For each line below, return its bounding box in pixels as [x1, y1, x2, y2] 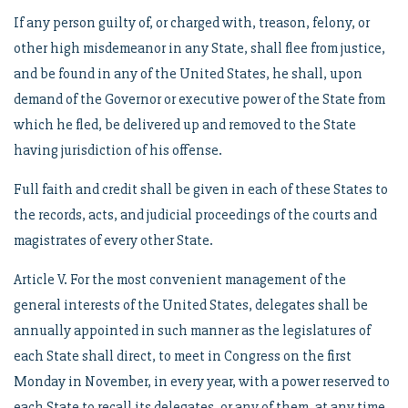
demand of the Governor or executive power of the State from [14, 90, 385, 108]
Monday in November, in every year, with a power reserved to [14, 372, 390, 391]
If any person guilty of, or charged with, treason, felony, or [14, 14, 370, 32]
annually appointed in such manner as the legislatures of [14, 321, 371, 340]
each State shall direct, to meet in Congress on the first [14, 347, 352, 365]
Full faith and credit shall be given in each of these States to [14, 180, 388, 199]
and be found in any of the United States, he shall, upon [14, 65, 362, 83]
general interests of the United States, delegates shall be [14, 296, 368, 314]
